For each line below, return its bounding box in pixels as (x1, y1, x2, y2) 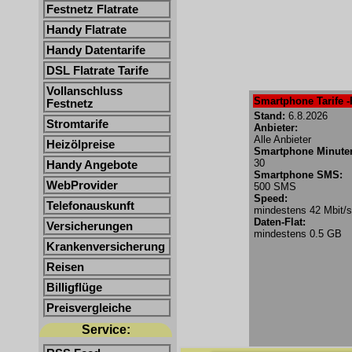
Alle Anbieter (253, 134, 311, 145)
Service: (81, 323, 130, 336)
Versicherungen (46, 220, 133, 233)
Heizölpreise (46, 138, 115, 151)
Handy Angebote (46, 159, 137, 171)
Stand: (253, 110, 285, 122)
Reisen (46, 261, 84, 273)
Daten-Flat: (253, 216, 306, 228)
